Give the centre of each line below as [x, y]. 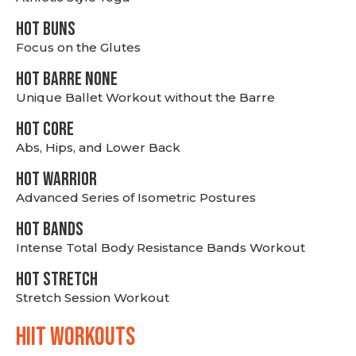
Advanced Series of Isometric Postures [136, 197]
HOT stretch [57, 279]
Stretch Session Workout [93, 298]
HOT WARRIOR [56, 179]
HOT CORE [45, 129]
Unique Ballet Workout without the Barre [145, 97]
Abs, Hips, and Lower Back [98, 147]
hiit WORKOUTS [75, 337]
